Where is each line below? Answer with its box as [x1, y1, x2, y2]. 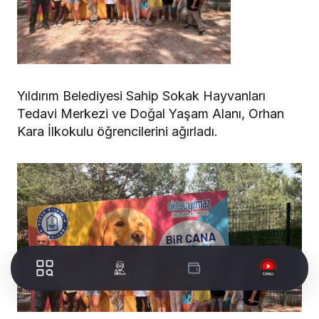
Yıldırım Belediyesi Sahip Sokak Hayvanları [17, 88, 266, 104]
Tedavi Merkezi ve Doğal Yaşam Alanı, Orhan [17, 106, 284, 122]
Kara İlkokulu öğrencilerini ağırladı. [17, 124, 218, 140]
